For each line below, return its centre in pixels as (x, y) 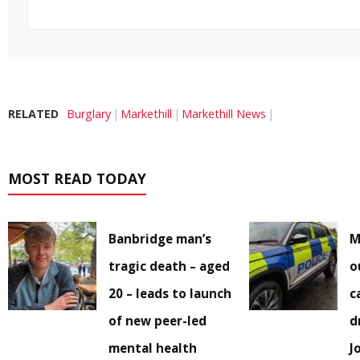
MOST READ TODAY (77, 179)
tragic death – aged (169, 266)
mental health (153, 348)
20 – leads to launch (170, 294)
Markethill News (224, 114)
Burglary (89, 114)
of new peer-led (157, 321)
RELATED (33, 114)
